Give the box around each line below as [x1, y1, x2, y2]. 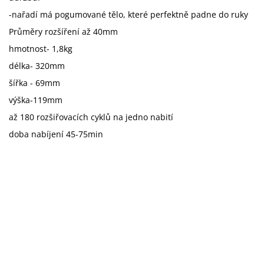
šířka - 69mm [9, 77, 60, 88]
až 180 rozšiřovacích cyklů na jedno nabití [9, 111, 173, 123]
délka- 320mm [9, 60, 65, 71]
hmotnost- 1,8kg [9, 42, 72, 54]
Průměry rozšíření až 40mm [9, 25, 118, 37]
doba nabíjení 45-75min [9, 128, 103, 140]
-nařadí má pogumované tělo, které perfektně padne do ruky [9, 8, 248, 20]
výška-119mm [9, 94, 62, 105]
